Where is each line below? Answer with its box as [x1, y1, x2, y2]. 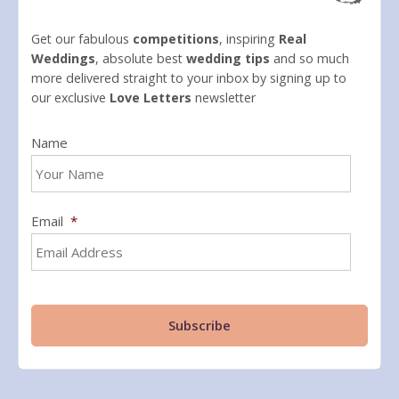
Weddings [31, 50, 95, 68]
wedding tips [186, 50, 270, 68]
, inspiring [219, 30, 279, 48]
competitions [133, 30, 219, 48]
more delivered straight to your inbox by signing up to [31, 69, 346, 87]
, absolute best [95, 50, 186, 68]
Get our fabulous [31, 30, 133, 48]
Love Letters [110, 89, 191, 107]
